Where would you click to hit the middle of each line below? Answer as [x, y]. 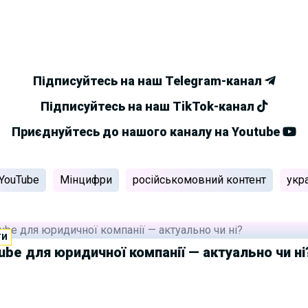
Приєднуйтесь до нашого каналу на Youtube [147, 131]
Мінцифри [86, 179]
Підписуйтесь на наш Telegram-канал [148, 80]
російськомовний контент [199, 179]
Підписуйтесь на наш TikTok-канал [148, 106]
